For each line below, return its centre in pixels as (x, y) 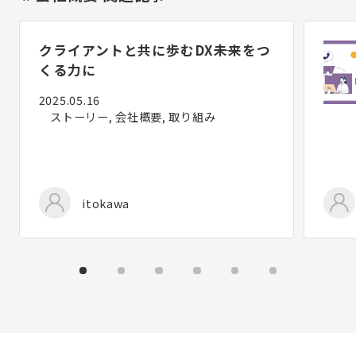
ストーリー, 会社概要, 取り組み (133, 117)
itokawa (106, 203)
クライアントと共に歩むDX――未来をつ (155, 50)
